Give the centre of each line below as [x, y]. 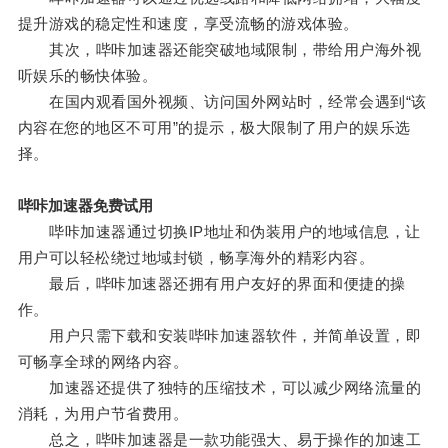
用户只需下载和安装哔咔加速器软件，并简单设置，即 [219, 336]
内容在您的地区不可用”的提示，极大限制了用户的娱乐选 [214, 128]
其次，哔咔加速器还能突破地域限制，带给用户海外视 [219, 50]
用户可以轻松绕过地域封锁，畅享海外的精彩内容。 [196, 258]
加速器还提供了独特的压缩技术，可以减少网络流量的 [219, 388]
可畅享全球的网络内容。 [103, 362]
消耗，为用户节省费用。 [103, 414]
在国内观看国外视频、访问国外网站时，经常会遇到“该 [222, 102]
